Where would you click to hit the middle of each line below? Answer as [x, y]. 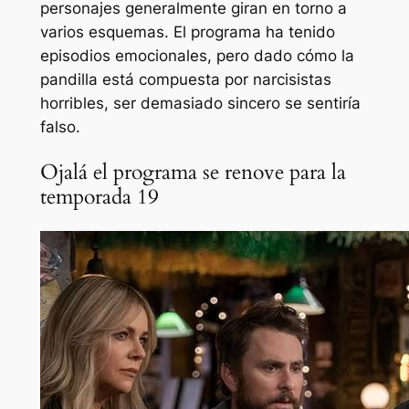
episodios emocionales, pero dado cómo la [197, 56]
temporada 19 [99, 197]
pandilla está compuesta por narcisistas [185, 80]
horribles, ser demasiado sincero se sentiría [200, 104]
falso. [60, 127]
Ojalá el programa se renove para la [193, 173]
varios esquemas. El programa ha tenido [187, 32]
